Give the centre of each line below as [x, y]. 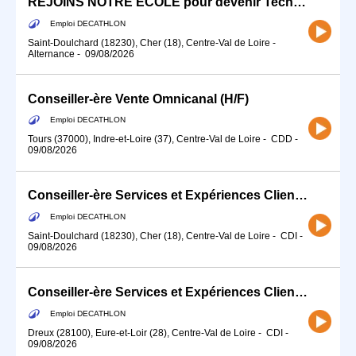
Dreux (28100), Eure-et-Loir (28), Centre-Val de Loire [142, 333]
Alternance [51, 54]
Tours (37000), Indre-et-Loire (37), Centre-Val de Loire [144, 139]
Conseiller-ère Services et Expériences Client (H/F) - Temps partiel [301, 195]
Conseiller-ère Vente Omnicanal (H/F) [138, 99]
